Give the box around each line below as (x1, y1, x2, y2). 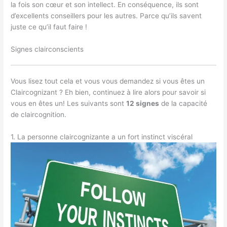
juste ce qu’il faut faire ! (11, 23, 88, 31)
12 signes (126, 99, 160, 107)
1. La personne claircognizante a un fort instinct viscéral (11, 132, 193, 141)
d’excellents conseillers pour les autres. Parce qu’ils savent (11, 12, 202, 20)
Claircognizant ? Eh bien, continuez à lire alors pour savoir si (11, 88, 206, 96)
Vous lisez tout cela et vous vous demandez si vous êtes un (11, 77, 205, 85)
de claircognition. (11, 110, 67, 119)
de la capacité (159, 99, 208, 107)
